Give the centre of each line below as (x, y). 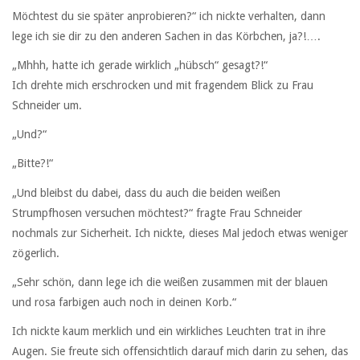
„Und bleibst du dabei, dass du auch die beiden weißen (146, 192)
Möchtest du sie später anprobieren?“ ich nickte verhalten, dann (169, 16)
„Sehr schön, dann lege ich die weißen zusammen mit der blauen (170, 282)
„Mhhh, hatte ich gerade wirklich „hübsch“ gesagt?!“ (140, 65)
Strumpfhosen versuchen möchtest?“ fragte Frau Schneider (157, 213)
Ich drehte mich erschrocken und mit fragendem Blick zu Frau (163, 85)
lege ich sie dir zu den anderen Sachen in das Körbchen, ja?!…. (166, 36)
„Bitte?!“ (33, 164)
